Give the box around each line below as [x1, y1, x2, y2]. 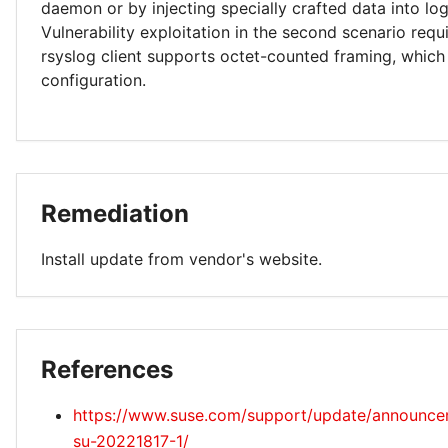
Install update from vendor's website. [41, 249, 322, 269]
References [41, 355, 173, 384]
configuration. [41, 70, 146, 90]
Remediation [41, 199, 189, 228]
